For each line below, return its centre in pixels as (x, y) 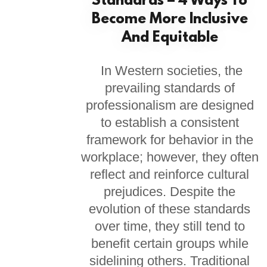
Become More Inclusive (170, 20)
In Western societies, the (170, 71)
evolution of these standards (170, 209)
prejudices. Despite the (170, 192)
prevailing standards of (170, 88)
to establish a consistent (170, 122)
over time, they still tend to (170, 226)
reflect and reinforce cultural (170, 174)
